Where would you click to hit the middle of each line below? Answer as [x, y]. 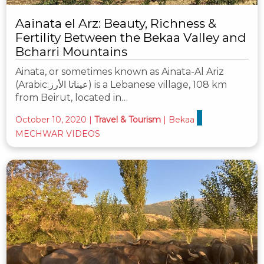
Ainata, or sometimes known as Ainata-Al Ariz [120, 71]
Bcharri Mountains [71, 51]
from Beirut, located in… [72, 97]
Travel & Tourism [128, 119]
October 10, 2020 [51, 119]
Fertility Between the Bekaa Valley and [131, 37]
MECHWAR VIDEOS [58, 133]
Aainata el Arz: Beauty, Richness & [116, 23]
